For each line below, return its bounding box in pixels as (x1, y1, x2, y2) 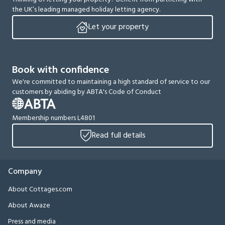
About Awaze (8, 200, 50, 212)
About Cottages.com (8, 184, 72, 196)
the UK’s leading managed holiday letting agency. (12, 4, 160, 16)
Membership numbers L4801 (12, 113, 95, 125)
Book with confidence (12, 62, 109, 79)
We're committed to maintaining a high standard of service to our (12, 76, 210, 88)
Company (8, 165, 42, 179)
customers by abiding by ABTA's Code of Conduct (12, 86, 161, 98)
